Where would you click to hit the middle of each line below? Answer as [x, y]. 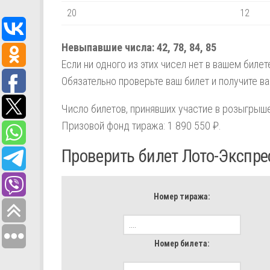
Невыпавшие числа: [109, 48]
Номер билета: [182, 243]
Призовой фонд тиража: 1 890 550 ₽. [141, 126]
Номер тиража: [182, 197]
